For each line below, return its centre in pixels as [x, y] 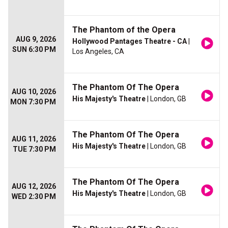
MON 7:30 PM [33, 102]
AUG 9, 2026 [36, 39]
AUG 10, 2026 [34, 92]
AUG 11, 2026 [34, 139]
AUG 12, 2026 [34, 187]
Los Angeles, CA [98, 52]
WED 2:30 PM [34, 197]
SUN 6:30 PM [34, 50]
